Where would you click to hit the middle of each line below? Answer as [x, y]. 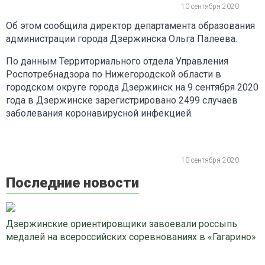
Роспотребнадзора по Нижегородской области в [114, 74]
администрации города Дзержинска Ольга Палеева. [122, 38]
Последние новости [72, 182]
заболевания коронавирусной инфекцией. [99, 113]
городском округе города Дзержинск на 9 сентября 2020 [132, 87]
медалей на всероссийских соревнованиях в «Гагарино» [131, 237]
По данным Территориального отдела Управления [117, 61]
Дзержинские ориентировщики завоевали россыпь [122, 224]
